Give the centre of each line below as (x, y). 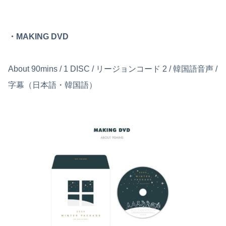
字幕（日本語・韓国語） (52, 85)
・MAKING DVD (38, 37)
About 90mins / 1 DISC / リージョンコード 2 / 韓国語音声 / (113, 69)
